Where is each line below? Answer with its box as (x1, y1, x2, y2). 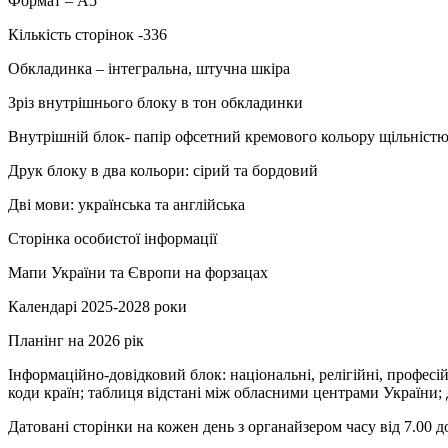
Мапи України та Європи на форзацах (8, 263, 268, 281)
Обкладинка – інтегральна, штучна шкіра (8, 59, 290, 77)
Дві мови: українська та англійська (8, 195, 245, 213)
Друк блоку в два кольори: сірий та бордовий (8, 161, 318, 179)
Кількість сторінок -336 (8, 25, 167, 43)
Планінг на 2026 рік (8, 331, 144, 349)
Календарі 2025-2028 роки (8, 297, 187, 315)
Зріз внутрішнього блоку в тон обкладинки (8, 93, 303, 111)
